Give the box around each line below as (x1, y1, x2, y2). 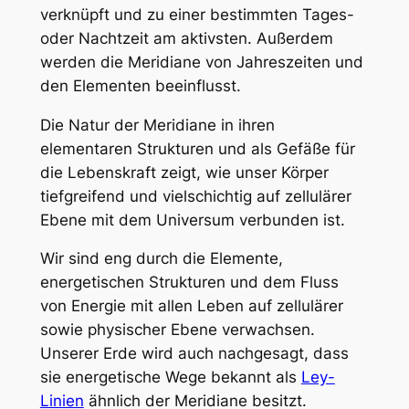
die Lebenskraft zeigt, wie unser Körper (39, 163, 329, 182)
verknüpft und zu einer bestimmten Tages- (39, 5, 354, 24)
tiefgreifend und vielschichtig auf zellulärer (39, 186, 351, 205)
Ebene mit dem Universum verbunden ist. (39, 210, 345, 229)
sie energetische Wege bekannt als (39, 368, 301, 387)
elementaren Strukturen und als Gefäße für (39, 139, 355, 158)
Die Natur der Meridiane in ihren (39, 115, 275, 134)
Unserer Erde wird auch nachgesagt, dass (39, 344, 349, 363)
